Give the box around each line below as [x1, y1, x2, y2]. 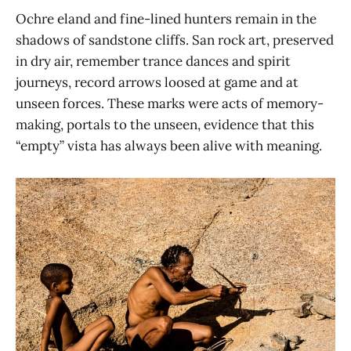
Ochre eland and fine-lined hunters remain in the [16, 9, 317, 27]
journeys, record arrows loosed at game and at [16, 73, 299, 91]
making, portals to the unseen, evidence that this [16, 115, 314, 133]
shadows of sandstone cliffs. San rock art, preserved [16, 31, 334, 49]
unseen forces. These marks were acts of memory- [16, 94, 324, 112]
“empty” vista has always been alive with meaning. [16, 136, 322, 154]
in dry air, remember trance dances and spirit [16, 52, 291, 70]
